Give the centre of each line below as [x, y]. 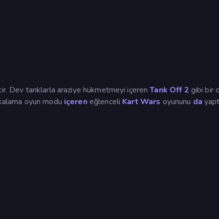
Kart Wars [142, 101]
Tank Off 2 [169, 90]
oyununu [177, 101]
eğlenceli [105, 101]
